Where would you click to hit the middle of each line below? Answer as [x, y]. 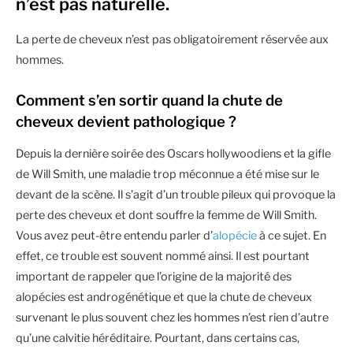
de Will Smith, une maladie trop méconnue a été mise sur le [167, 174]
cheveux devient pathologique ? [126, 121]
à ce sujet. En [292, 235]
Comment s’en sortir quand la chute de [149, 100]
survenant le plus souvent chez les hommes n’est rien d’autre [172, 317]
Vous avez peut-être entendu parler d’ [114, 235]
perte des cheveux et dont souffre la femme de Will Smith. [166, 215]
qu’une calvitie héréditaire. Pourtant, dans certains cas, [158, 338]
